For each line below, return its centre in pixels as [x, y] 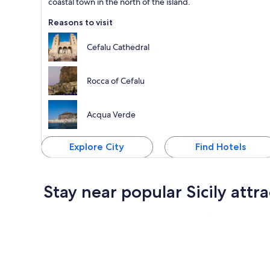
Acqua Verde [111, 114]
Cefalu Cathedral [118, 47]
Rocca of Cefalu [116, 80]
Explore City [97, 146]
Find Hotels [220, 146]
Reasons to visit [80, 22]
